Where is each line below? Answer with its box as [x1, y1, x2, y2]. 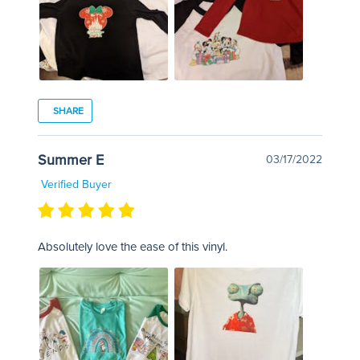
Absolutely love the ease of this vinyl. [37, 239, 227, 254]
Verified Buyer [37, 177, 112, 191]
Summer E [37, 150, 104, 169]
